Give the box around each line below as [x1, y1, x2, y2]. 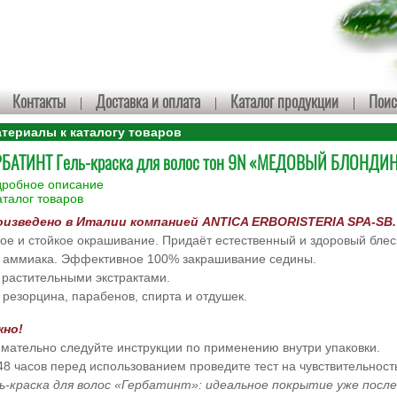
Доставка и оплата [95, 90, 200, 113]
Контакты [12, 90, 66, 113]
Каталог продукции [230, 90, 339, 113]
